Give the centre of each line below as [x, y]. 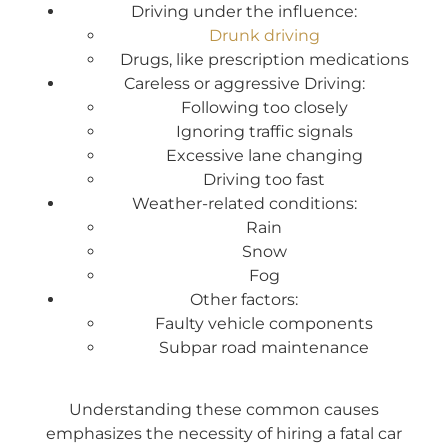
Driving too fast [264, 179]
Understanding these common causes [224, 410]
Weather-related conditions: [244, 203]
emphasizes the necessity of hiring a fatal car [224, 434]
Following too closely [264, 107]
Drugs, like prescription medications [264, 59]
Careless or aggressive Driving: [244, 83]
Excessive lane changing [264, 155]
